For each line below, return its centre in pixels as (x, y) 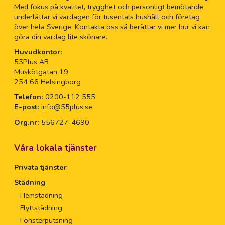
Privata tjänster (40, 167)
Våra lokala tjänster (55, 148)
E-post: (26, 107)
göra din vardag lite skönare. (61, 37)
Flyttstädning (41, 208)
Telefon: (29, 97)
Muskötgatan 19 (41, 72)
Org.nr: (26, 122)
